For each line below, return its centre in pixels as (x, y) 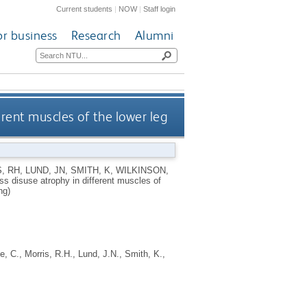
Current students (85, 9)
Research (96, 36)
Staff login (160, 9)
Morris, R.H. (48, 254)
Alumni (154, 36)
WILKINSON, (142, 170)
